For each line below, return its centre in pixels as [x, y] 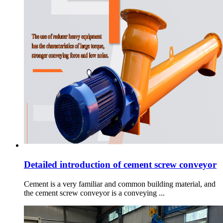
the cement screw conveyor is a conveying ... [94, 193]
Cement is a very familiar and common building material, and [120, 184]
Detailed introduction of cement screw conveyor [120, 164]
